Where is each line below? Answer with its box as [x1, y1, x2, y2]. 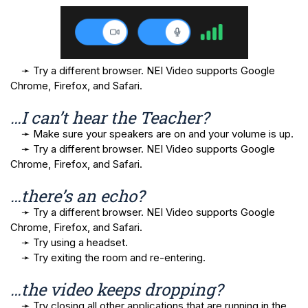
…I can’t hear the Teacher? [10, 106, 213, 129]
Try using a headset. [33, 235, 131, 249]
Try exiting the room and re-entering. [33, 250, 206, 264]
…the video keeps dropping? [10, 278, 227, 300]
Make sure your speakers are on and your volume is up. [33, 126, 294, 140]
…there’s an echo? [10, 184, 148, 207]
